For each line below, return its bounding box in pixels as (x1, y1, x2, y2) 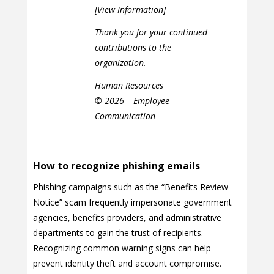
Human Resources (94, 79, 163, 91)
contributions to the (94, 41, 171, 53)
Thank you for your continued (94, 26, 207, 38)
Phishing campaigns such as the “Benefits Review (33, 180, 228, 193)
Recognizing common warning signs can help (33, 242, 211, 254)
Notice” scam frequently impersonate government (33, 196, 232, 208)
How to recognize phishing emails (33, 158, 200, 172)
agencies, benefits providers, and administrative (33, 211, 221, 223)
